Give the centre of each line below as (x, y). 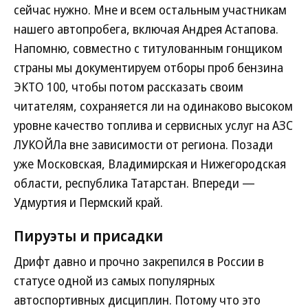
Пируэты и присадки (88, 235)
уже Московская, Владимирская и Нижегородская (150, 164)
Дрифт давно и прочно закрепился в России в (139, 262)
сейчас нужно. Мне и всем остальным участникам (150, 10)
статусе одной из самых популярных (114, 281)
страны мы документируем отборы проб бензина (148, 68)
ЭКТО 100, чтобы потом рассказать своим (129, 87)
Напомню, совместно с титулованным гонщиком (148, 48)
